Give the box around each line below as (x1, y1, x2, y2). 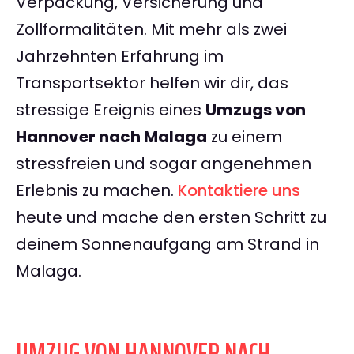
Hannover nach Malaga (16, 126, 207, 149)
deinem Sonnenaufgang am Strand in (16, 233, 319, 256)
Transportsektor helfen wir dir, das (16, 72, 288, 95)
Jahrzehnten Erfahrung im (16, 45, 224, 68)
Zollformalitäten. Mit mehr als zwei (16, 18, 287, 41)
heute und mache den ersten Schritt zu (16, 206, 326, 229)
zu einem (207, 126, 282, 149)
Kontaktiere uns (178, 179, 300, 202)
